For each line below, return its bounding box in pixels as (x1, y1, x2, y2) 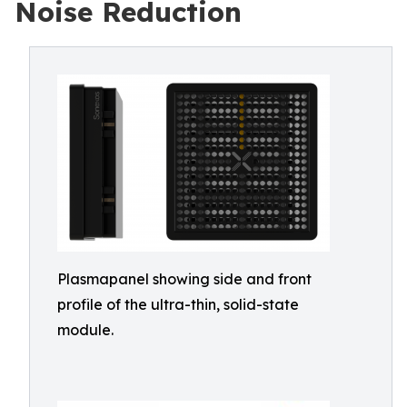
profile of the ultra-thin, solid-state (57, 295, 299, 313)
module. (57, 321, 114, 339)
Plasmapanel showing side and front (57, 270, 312, 288)
